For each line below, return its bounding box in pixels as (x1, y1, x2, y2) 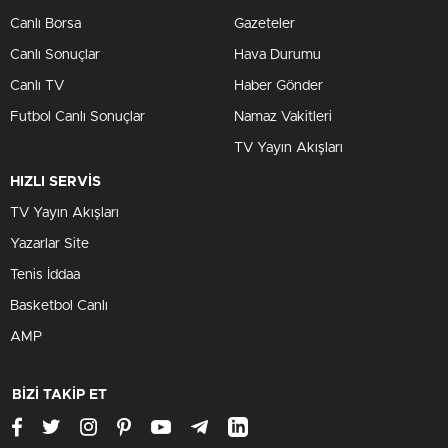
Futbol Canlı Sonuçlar (10, 110, 145, 124)
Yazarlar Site (10, 237, 89, 251)
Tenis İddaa (10, 268, 80, 282)
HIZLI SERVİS (10, 175, 101, 189)
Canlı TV (10, 79, 64, 93)
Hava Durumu (234, 48, 321, 62)
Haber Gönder (234, 79, 323, 93)
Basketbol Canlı (10, 299, 108, 313)
